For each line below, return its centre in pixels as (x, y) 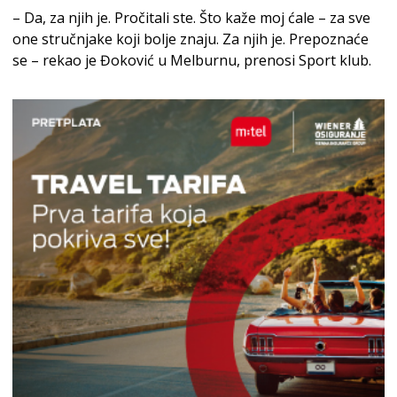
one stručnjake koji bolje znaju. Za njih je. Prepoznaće (191, 39)
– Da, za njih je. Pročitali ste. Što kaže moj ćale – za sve (191, 17)
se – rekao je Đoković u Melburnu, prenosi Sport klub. (192, 60)
